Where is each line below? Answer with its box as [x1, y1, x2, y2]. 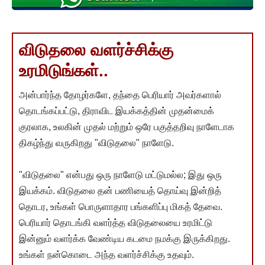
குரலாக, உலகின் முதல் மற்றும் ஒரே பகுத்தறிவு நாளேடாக [19, 122, 234, 132]
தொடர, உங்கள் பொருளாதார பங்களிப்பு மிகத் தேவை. [19, 202, 222, 212]
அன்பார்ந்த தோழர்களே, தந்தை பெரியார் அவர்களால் [19, 90, 221, 101]
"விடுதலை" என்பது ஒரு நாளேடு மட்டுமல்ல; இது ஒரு [19, 170, 222, 180]
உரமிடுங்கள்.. [19, 62, 108, 80]
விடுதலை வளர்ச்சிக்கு [19, 41, 173, 60]
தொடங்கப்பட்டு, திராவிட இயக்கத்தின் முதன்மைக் [19, 106, 214, 117]
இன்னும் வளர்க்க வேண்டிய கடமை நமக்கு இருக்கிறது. [19, 234, 230, 244]
